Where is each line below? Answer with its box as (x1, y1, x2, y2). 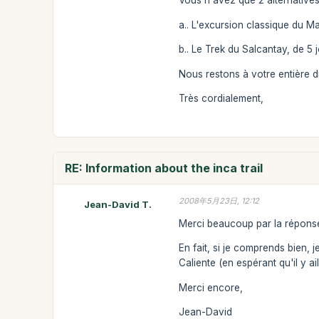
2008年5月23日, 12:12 (179, 196, 260, 206)
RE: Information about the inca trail (65, 161, 263, 175)
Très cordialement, (179, 93, 264, 104)
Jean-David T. (83, 199, 152, 210)
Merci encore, (179, 281, 244, 293)
